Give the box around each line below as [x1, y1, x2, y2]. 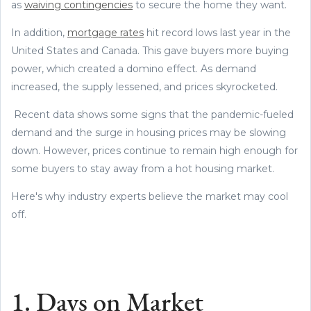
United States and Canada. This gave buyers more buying [11, 44, 289, 57]
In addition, [11, 26, 67, 39]
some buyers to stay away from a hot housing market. [11, 162, 277, 175]
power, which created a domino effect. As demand [11, 62, 256, 75]
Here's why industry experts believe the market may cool [11, 190, 288, 203]
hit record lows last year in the [144, 26, 291, 39]
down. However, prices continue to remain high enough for [11, 144, 298, 157]
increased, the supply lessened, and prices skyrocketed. [11, 80, 280, 93]
